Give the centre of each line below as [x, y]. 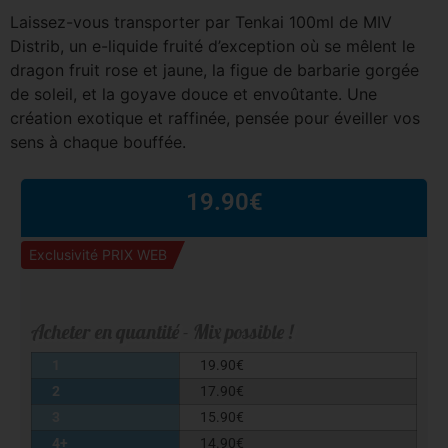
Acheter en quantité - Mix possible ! [162, 331]
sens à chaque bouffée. [98, 142]
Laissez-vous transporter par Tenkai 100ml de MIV [201, 22]
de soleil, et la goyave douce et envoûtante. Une [193, 94]
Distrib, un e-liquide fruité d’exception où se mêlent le [212, 46]
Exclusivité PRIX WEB [98, 254]
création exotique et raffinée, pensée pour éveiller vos [215, 118]
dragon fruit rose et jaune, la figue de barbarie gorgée [214, 70]
